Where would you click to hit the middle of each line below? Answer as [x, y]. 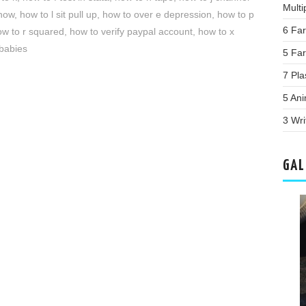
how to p [236, 15]
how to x [216, 32]
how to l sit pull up [58, 15]
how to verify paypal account [131, 32]
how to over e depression [157, 15]
